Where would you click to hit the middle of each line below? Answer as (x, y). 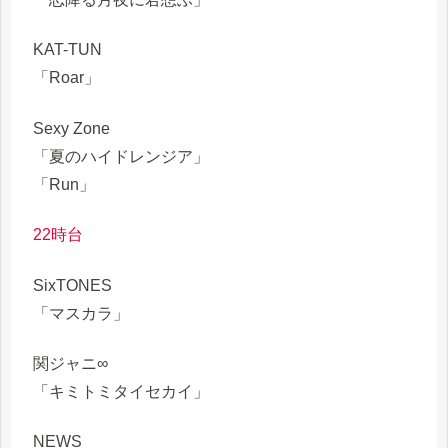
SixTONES (72, 285)
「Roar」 (66, 78)
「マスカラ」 (81, 313)
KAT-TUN (67, 50)
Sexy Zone (71, 128)
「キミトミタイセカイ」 (121, 391)
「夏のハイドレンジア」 (121, 156)
